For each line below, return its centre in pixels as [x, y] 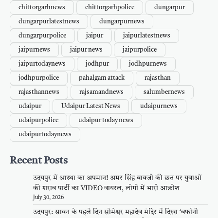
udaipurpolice [38, 120]
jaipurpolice [140, 50]
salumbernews [164, 92]
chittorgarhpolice [110, 7]
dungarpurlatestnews [49, 21]
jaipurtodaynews [42, 64]
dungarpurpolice [42, 36]
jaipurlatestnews [147, 36]
